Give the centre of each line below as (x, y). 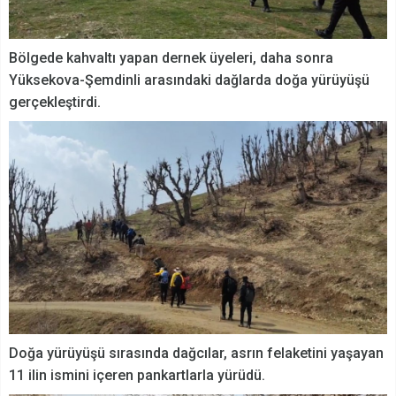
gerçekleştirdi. (55, 103)
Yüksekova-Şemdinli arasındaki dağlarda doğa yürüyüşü (189, 80)
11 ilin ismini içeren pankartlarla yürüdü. (137, 376)
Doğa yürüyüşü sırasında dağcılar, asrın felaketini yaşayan (196, 354)
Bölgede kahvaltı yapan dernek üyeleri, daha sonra (171, 58)
